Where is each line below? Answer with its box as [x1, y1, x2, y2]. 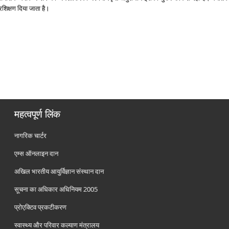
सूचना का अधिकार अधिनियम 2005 [14, 185, 98, 194]
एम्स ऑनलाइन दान [14, 149, 59, 158]
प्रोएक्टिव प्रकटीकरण [14, 202, 67, 212]
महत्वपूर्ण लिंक [14, 107, 61, 121]
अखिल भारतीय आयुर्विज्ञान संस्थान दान [14, 167, 104, 176]
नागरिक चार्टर [14, 131, 47, 140]
